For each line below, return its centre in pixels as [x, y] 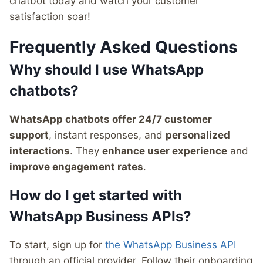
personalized [198, 135]
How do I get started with [96, 195]
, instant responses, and [107, 135]
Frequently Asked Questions [124, 47]
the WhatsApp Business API [171, 245]
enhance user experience [165, 151]
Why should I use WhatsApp [107, 70]
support [29, 135]
